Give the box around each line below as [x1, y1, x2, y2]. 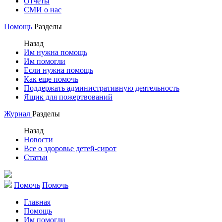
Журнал [4, 110, 32, 118]
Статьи [24, 153, 48, 162]
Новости [24, 135, 53, 144]
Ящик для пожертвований [24, 93, 112, 101]
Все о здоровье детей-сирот [24, 144, 116, 153]
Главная [24, 198, 51, 206]
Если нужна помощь [24, 66, 93, 74]
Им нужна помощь [24, 48, 87, 56]
